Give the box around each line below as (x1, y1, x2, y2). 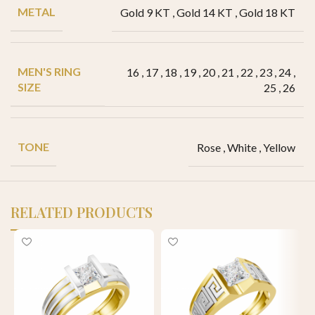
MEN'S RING (18, 65, 82, 79)
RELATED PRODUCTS (11, 202, 153, 222)
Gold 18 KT (239, 5, 296, 19)
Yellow (263, 140, 296, 154)
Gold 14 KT (176, 5, 233, 19)
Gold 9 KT (120, 5, 171, 19)
